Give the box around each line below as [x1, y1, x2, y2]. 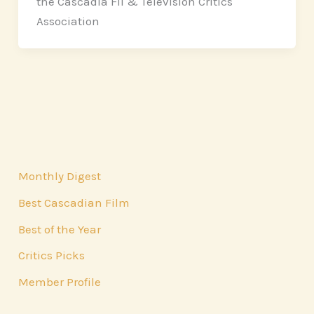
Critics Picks [18, 248, 86, 263]
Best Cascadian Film [18, 195, 130, 210]
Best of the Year [18, 221, 102, 236]
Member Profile [18, 275, 102, 289]
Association [36, 13, 100, 28]
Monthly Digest [18, 169, 102, 184]
